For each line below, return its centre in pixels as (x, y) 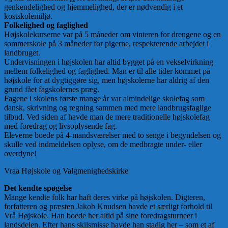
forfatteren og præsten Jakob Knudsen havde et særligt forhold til (108, 207)
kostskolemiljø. (28, 16)
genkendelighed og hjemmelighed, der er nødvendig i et (93, 7)
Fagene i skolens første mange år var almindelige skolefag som (104, 99)
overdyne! (20, 154)
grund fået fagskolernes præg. (52, 90)
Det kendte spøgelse (38, 188)
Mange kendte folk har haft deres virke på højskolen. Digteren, (105, 197)
